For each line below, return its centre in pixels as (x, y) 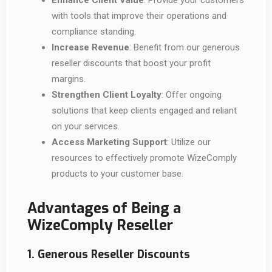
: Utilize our (189, 142)
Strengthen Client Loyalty (107, 95)
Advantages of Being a (104, 208)
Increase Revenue (90, 47)
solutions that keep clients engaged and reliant (144, 110)
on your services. (86, 126)
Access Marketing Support (109, 142)
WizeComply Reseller (100, 225)
